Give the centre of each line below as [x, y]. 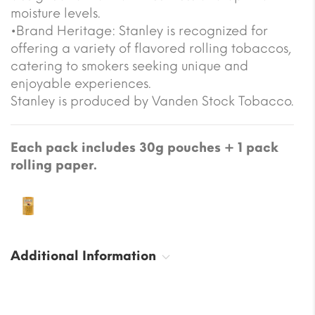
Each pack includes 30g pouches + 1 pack [144, 147]
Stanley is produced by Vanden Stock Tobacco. [152, 101]
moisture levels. [56, 13]
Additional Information [83, 256]
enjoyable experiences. [81, 83]
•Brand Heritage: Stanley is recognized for [139, 31]
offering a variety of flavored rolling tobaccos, [151, 48]
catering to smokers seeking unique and [129, 66]
